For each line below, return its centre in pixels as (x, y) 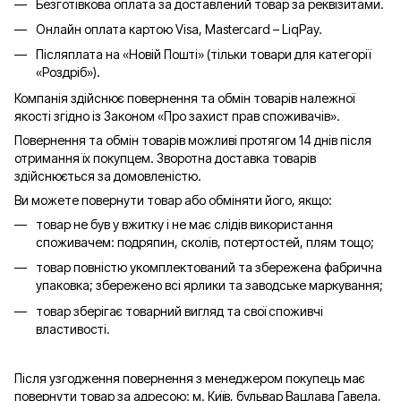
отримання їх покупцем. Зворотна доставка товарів (165, 158)
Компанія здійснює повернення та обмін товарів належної (184, 98)
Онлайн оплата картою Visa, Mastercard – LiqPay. (179, 29)
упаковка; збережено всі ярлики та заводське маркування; (209, 286)
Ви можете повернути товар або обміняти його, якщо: (173, 200)
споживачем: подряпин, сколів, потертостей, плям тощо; (205, 242)
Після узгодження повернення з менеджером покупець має (190, 378)
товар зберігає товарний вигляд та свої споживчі (179, 311)
